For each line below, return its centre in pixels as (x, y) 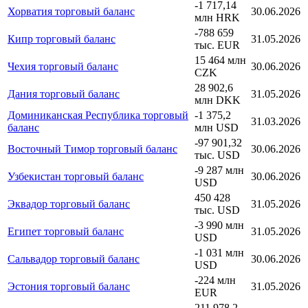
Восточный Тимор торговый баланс (92, 148)
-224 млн (215, 280)
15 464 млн (220, 60)
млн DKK (218, 100)
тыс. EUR (217, 45)
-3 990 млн (219, 225)
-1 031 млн (219, 252)
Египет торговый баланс (66, 231)
